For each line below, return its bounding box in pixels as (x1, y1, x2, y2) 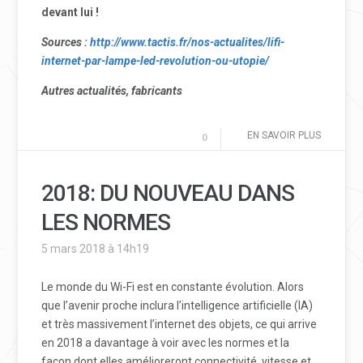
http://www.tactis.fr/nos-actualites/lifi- (90, 36, 285, 49)
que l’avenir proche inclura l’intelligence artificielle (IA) (41, 299, 314, 312)
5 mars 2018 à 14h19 (41, 242, 150, 255)
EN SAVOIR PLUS (246, 130, 321, 141)
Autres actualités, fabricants (41, 84, 183, 97)
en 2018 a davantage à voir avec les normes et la (41, 336, 290, 349)
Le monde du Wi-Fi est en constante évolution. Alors (41, 280, 305, 293)
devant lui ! (41, 6, 100, 19)
